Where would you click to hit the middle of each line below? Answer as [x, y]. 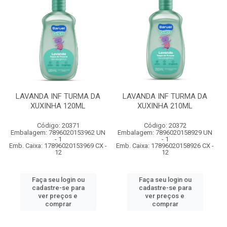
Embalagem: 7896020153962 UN [58, 133]
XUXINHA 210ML [165, 106]
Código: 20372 [165, 125]
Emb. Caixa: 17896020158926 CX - [165, 146]
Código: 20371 [58, 125]
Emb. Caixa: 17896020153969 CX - [58, 146]
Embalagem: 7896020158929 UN [165, 133]
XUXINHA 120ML [58, 106]
